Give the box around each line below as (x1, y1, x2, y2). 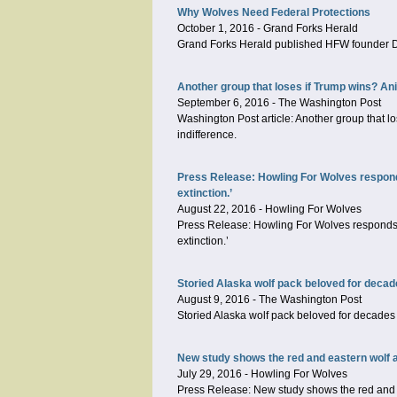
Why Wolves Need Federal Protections (177, 6, 370, 19)
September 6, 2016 (177, 97, 269, 109)
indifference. (177, 128, 237, 141)
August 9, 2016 (177, 293, 250, 306)
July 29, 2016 (177, 368, 242, 380)
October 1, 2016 (177, 22, 254, 35)
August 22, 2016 (177, 203, 256, 215)
